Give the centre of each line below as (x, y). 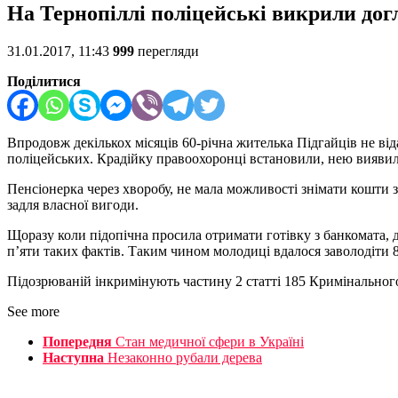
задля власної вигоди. (73, 205)
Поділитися (44, 82)
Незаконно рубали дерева (185, 358)
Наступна (73, 358)
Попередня (77, 342)
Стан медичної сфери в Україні (210, 342)
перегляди (167, 52)
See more (33, 312)
